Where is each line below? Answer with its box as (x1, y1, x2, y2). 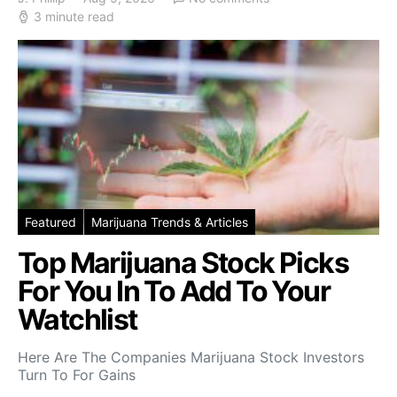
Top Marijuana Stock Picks (18, 245, 348, 281)
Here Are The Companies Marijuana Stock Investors (18, 348, 364, 367)
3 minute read (34, 9, 114, 25)
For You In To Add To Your (18, 274, 330, 309)
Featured (25, 214, 76, 230)
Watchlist (18, 302, 137, 338)
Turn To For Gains (18, 366, 136, 385)
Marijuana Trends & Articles (91, 214, 248, 230)
